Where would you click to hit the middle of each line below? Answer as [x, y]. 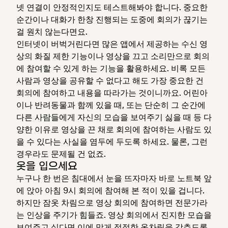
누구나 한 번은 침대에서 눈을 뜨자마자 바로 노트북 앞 [114, 178]
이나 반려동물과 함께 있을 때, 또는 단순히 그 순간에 [111, 105]
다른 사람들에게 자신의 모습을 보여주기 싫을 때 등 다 [114, 117]
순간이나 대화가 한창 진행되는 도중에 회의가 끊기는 [112, 19]
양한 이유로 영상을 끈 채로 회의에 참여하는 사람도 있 [114, 129]
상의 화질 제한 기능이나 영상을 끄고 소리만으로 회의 [113, 56]
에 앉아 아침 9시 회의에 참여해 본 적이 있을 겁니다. [110, 190]
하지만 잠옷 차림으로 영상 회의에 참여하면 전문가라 [112, 202]
